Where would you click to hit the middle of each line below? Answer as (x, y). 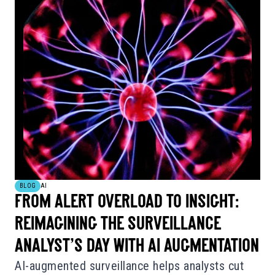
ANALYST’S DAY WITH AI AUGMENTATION (137, 247)
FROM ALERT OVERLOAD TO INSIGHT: (127, 203)
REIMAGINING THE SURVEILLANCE (118, 225)
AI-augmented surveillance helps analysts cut (129, 266)
